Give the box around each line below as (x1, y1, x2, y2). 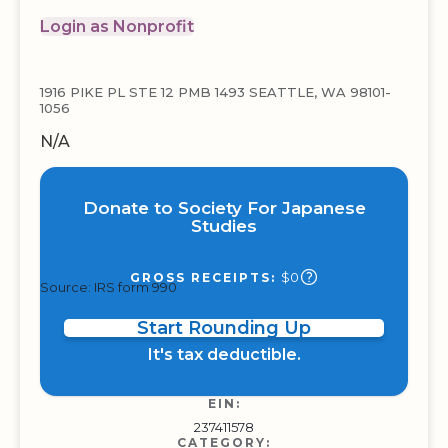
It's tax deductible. (147, 345, 301, 364)
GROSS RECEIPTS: (129, 270, 281, 285)
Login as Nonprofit (40, 17, 194, 36)
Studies (191, 216, 257, 236)
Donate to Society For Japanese (82, 198, 366, 218)
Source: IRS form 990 (40, 279, 177, 295)
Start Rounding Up (137, 317, 311, 339)
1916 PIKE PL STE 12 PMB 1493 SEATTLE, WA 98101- (40, 84, 391, 100)
